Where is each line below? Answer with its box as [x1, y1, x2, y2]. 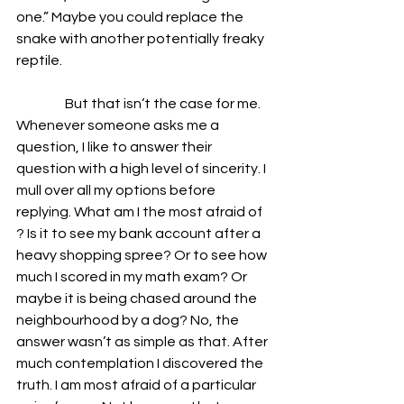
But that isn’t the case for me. [16, 96, 263, 111]
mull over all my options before [16, 183, 218, 197]
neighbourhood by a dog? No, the [16, 313, 242, 327]
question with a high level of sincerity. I [16, 161, 269, 176]
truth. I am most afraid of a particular [16, 378, 259, 392]
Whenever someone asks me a [16, 118, 222, 133]
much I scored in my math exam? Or [16, 270, 250, 284]
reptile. [16, 53, 62, 68]
